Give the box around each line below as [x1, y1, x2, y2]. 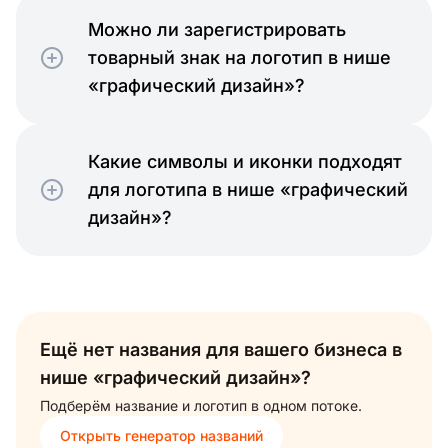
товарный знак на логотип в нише [88, 46, 391, 68]
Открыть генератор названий [60, 426, 263, 444]
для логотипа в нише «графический [88, 178, 408, 200]
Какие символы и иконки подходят [88, 150, 402, 172]
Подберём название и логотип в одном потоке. [40, 396, 362, 414]
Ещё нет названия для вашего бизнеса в [40, 338, 402, 360]
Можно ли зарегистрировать [88, 18, 346, 40]
